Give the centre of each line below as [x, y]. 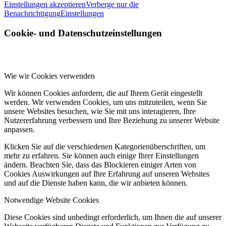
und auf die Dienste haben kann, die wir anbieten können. [96, 183]
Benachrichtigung [32, 14]
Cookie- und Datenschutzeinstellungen [83, 33]
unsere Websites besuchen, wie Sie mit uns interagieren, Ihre [100, 111]
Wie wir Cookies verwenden [49, 76]
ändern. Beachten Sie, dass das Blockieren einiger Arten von [100, 164]
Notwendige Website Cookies [51, 200]
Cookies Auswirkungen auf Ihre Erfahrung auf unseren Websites [107, 174]
